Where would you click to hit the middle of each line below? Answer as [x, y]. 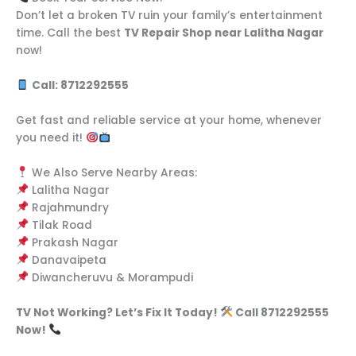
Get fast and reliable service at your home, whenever [169, 120]
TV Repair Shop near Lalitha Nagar [224, 33]
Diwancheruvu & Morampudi [110, 277]
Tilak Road [60, 225]
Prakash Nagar [73, 242]
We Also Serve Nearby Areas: [112, 172]
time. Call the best [70, 33]
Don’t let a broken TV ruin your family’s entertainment [169, 16]
